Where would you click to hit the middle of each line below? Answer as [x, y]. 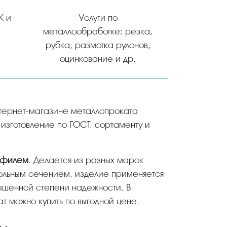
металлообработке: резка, [98, 31]
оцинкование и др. [98, 59]
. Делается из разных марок [86, 160]
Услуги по [98, 17]
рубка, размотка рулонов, [98, 45]
